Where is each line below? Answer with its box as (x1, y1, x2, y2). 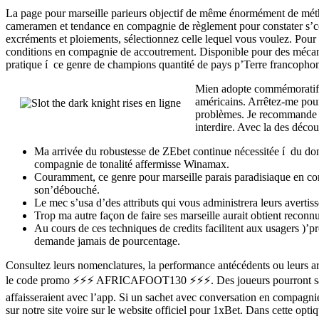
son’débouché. (34, 183, 100, 196)
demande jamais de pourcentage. (34, 234, 180, 247)
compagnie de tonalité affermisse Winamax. (34, 157, 229, 170)
